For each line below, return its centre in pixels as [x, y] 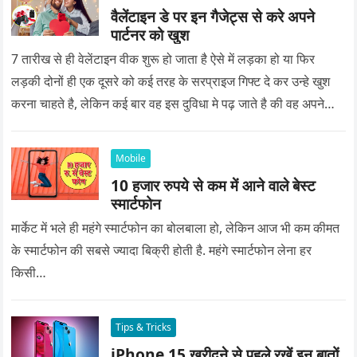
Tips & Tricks [144, 327]
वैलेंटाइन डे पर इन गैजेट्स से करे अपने [213, 16]
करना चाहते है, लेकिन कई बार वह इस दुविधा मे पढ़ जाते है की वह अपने [168, 104]
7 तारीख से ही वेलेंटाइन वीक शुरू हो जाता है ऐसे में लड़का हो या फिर [163, 59]
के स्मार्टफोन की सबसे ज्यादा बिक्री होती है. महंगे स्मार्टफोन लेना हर [162, 250]
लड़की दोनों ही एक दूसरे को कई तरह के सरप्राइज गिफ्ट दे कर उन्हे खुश [171, 81]
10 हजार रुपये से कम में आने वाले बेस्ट [214, 185]
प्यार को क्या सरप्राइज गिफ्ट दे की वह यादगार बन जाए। [137, 126]
